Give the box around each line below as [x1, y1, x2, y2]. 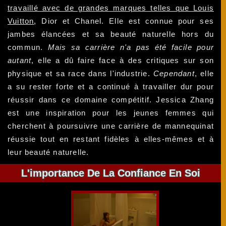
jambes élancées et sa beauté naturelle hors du [8, 29, 214, 38]
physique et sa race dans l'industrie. [8, 69, 153, 78]
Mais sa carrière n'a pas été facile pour [47, 42, 214, 51]
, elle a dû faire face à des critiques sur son [31, 55, 214, 65]
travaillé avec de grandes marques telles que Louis [8, 3, 214, 12]
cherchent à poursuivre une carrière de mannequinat [8, 121, 214, 130]
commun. [8, 42, 48, 51]
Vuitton [8, 16, 34, 25]
